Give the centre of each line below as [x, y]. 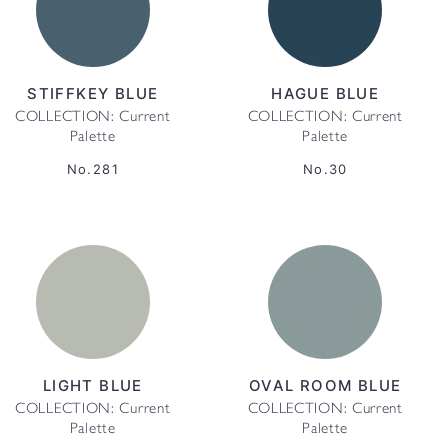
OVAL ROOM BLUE [325, 385]
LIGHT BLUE [92, 385]
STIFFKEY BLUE [93, 93]
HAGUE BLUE [325, 93]
